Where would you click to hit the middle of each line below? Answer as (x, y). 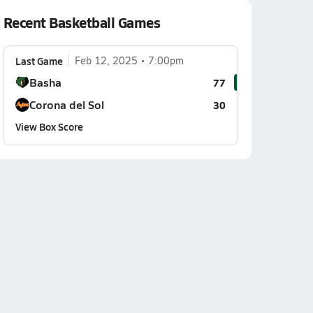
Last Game (39, 61)
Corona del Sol (66, 104)
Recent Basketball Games (82, 22)
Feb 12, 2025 (106, 60)
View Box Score (49, 126)
